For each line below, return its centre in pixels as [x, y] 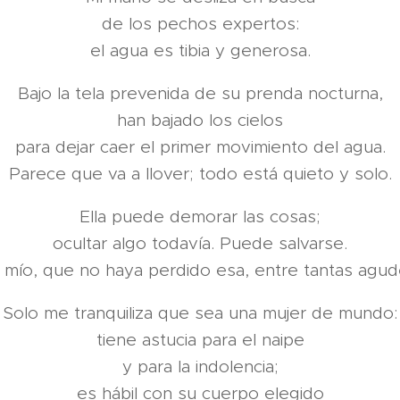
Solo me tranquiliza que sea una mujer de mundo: [200, 313]
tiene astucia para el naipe [200, 340]
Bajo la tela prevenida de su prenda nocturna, [200, 93]
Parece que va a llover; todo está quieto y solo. [200, 174]
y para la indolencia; [200, 367]
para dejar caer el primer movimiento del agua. [200, 147]
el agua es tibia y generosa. [200, 50]
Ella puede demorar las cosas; [200, 217]
